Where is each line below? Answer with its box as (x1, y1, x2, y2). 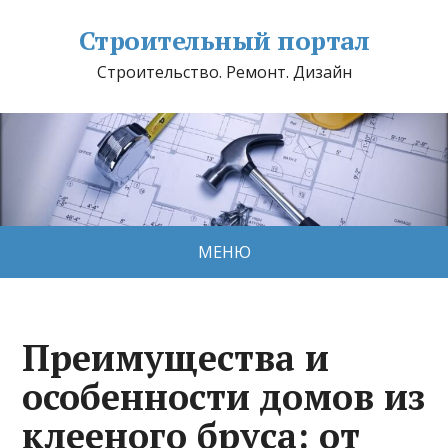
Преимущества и (22, 333, 330, 381)
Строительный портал (78, 23, 370, 57)
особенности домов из (22, 372, 426, 420)
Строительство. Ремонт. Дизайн (96, 61, 352, 83)
